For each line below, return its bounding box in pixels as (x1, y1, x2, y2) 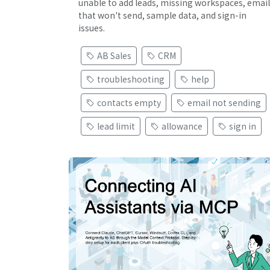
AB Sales (97, 49, 131, 61)
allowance (162, 120, 202, 132)
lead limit (97, 120, 135, 132)
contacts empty (97, 96, 161, 108)
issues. (78, 22, 105, 34)
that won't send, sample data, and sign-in (78, 9, 246, 21)
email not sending (187, 96, 261, 108)
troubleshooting (97, 73, 165, 85)
